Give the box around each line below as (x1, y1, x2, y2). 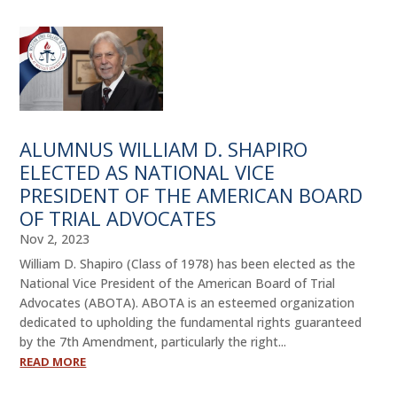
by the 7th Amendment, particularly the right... (19, 332, 287, 350)
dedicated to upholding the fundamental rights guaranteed (19, 313, 362, 331)
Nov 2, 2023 (19, 230, 90, 247)
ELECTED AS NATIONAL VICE (19, 158, 276, 185)
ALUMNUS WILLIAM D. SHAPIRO (19, 135, 308, 162)
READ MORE (19, 353, 87, 370)
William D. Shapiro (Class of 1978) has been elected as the (19, 254, 356, 272)
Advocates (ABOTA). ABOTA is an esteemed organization (19, 293, 355, 311)
